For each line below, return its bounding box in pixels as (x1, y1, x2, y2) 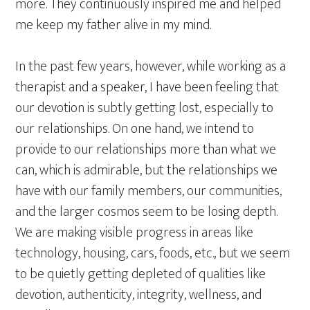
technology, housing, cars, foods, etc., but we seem (15, 241, 291, 265)
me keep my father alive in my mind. (15, 13, 212, 37)
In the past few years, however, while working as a (15, 55, 286, 78)
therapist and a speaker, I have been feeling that (15, 75, 280, 99)
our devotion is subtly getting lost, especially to (15, 96, 274, 120)
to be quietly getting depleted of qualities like (15, 262, 266, 286)
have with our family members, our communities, (15, 179, 282, 203)
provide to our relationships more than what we (15, 138, 277, 161)
